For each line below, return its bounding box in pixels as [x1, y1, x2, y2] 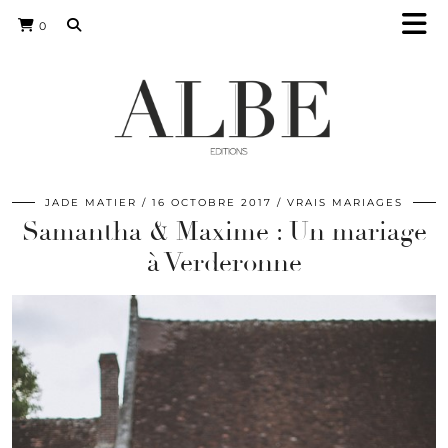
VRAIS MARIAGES [287, 196, 403, 209]
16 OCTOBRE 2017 [152, 196, 272, 209]
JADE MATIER [45, 196, 137, 209]
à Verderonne [146, 247, 302, 279]
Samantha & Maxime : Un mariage [21, 216, 427, 248]
